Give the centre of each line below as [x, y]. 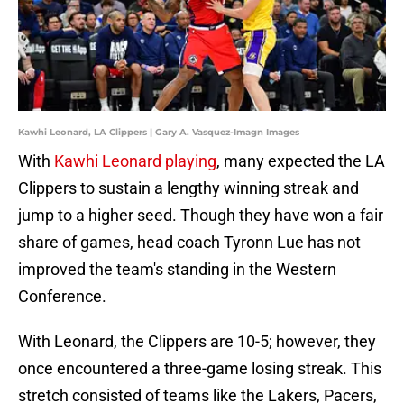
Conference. [62, 297]
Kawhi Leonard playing [135, 161]
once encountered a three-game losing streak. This [200, 369]
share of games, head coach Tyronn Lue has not [189, 243]
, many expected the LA [301, 161]
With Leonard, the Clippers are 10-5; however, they [197, 342]
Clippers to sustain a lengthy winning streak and [188, 188]
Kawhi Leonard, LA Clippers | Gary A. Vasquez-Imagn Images [159, 133]
